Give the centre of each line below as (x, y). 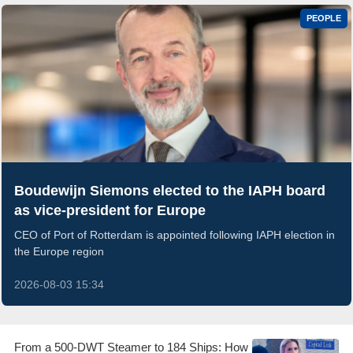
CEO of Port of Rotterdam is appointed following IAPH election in (175, 234)
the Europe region (59, 251)
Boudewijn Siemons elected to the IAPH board (170, 190)
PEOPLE (324, 18)
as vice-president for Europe (110, 210)
